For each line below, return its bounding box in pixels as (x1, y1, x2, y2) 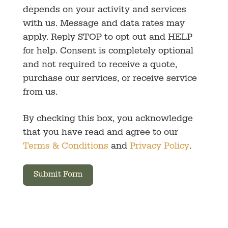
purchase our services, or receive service (22, 74, 197, 84)
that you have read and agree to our (22, 128, 178, 138)
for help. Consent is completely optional (22, 47, 193, 56)
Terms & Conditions (22, 142, 108, 152)
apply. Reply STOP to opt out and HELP (22, 33, 192, 43)
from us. (22, 88, 58, 98)
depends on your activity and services (22, 6, 186, 15)
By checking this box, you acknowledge (22, 115, 193, 124)
